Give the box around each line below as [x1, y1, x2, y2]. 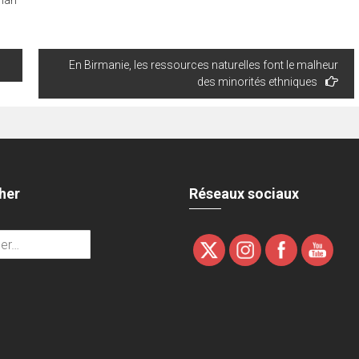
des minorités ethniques [197, 75, 317, 89]
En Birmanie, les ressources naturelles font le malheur [69, 58, 338, 72]
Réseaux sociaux [189, 185, 300, 203]
